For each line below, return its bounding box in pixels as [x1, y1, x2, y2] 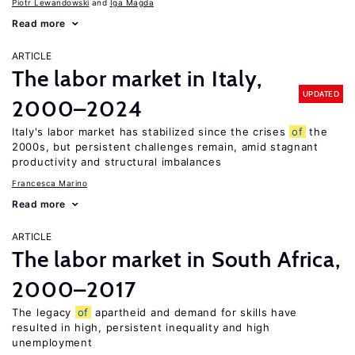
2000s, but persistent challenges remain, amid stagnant [12, 140, 319, 153]
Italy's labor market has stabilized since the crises [12, 125, 290, 138]
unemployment [12, 336, 93, 349]
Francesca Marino [12, 178, 87, 188]
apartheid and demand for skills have [91, 306, 298, 319]
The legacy [12, 306, 75, 319]
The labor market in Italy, [12, 65, 262, 92]
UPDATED [302, 88, 339, 99]
